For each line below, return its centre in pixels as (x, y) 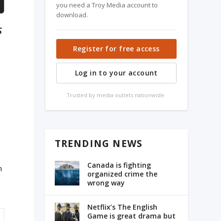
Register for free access (116, 49)
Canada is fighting (119, 165)
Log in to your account (116, 73)
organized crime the (122, 174)
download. (72, 15)
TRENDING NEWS (99, 144)
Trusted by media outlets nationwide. (116, 95)
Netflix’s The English (122, 207)
